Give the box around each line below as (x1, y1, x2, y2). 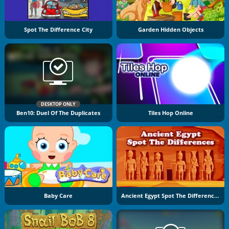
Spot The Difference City (24, 26, 93, 34)
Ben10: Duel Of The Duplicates (16, 109, 101, 117)
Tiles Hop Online (148, 109, 193, 117)
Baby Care (44, 192, 73, 200)
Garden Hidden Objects (138, 26, 203, 34)
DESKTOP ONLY (41, 100, 76, 107)
